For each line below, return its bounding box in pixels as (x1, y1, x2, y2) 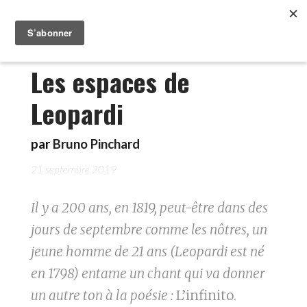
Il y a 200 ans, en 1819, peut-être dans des (31, 199, 268, 216)
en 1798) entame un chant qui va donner (31, 265, 265, 282)
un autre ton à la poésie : (31, 287, 176, 304)
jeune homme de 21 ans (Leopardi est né (31, 243, 265, 260)
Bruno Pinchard (53, 136, 140, 151)
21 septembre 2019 (31, 163, 116, 175)
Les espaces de (31, 62, 190, 101)
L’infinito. (176, 287, 236, 304)
